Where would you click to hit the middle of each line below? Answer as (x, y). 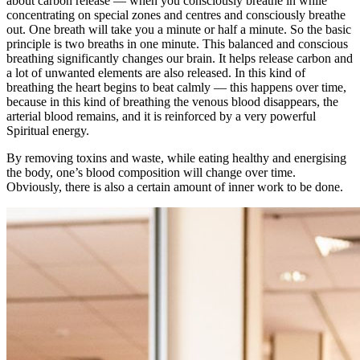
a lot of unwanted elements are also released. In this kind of (156, 73)
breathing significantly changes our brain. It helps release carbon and (180, 59)
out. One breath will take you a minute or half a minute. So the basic (179, 30)
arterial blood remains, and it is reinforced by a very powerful (161, 117)
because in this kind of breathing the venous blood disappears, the (172, 102)
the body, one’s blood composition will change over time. (151, 173)
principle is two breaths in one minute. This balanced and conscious (177, 44)
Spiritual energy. (48, 131)
